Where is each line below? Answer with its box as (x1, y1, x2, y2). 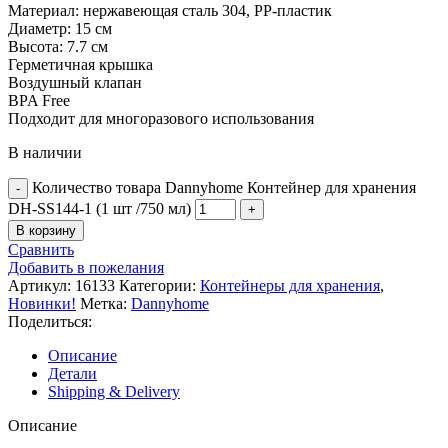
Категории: (119, 276, 196, 294)
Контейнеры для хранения (200, 276, 380, 294)
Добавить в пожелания (8, 258, 164, 276)
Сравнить (8, 240, 74, 258)
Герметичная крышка (8, 55, 153, 73)
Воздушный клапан (8, 73, 142, 91)
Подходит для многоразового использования (8, 109, 314, 127)
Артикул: (8, 276, 75, 294)
